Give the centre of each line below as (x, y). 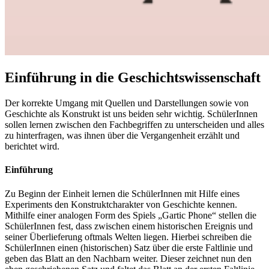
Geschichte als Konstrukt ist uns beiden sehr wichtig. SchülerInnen (131, 114)
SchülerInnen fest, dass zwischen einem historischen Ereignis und (129, 226)
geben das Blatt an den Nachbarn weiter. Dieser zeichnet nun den (128, 258)
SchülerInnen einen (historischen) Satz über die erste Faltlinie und (129, 247)
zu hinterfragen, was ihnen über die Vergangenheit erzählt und (122, 135)
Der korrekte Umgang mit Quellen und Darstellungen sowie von (127, 103)
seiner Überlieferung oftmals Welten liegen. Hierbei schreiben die (128, 237)
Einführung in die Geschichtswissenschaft (133, 78)
